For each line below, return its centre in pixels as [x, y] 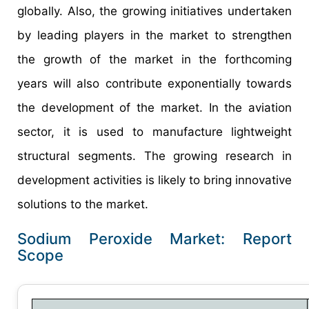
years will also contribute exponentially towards [154, 84]
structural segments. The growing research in [154, 156]
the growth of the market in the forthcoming [154, 60]
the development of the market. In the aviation [154, 108]
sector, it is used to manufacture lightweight [154, 132]
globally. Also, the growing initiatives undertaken [154, 11]
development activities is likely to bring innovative [154, 180]
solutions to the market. [83, 205]
